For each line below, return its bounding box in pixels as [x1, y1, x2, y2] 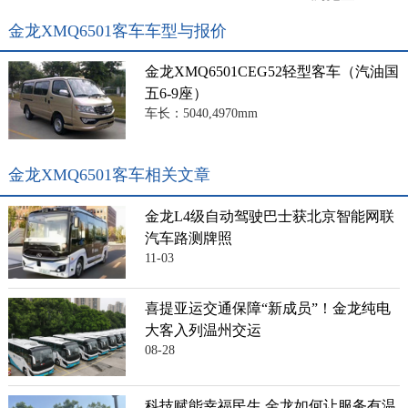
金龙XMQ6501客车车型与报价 [7, 21, 227, 40]
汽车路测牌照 [145, 229, 233, 246]
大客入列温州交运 [145, 321, 262, 338]
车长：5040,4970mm [145, 107, 259, 121]
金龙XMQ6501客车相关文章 [7, 166, 210, 185]
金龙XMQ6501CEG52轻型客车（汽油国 [145, 64, 400, 80]
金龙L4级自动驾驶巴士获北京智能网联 [145, 208, 395, 224]
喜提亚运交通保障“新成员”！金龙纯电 [145, 300, 392, 316]
